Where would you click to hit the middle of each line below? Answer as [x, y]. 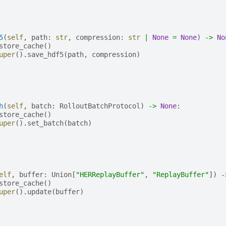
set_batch [45, 123]
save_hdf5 [45, 54]
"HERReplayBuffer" [110, 174]
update [39, 191]
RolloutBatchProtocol [100, 106]
